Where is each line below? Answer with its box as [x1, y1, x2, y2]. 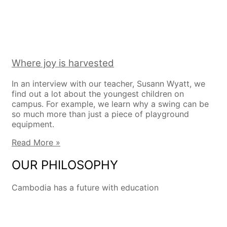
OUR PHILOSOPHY [12, 157, 118, 172]
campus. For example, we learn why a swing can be [12, 99, 209, 109]
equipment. [12, 119, 54, 129]
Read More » [12, 137, 60, 147]
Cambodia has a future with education [12, 182, 159, 193]
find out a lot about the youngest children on [12, 89, 184, 99]
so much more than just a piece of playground [12, 109, 189, 119]
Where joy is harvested [12, 57, 114, 69]
